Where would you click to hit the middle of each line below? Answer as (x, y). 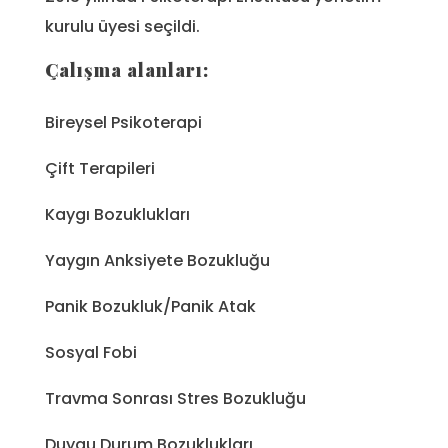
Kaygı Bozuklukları (117, 215)
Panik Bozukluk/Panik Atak (150, 307)
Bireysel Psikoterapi (123, 123)
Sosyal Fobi (91, 353)
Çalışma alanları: (127, 69)
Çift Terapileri (100, 169)
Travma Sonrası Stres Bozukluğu (175, 399)
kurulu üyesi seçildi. (122, 26)
